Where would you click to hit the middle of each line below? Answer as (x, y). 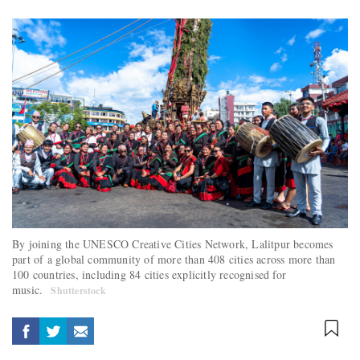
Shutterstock (78, 290)
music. (30, 289)
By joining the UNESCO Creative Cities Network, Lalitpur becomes (173, 243)
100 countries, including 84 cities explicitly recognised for (149, 274)
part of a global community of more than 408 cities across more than (174, 259)
